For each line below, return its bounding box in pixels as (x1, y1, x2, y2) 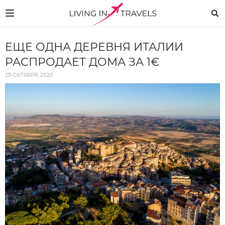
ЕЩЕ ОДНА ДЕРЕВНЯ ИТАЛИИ (5, 40, 183, 54)
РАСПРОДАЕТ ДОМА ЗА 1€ (5, 55, 160, 69)
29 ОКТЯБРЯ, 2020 (5, 72, 53, 78)
